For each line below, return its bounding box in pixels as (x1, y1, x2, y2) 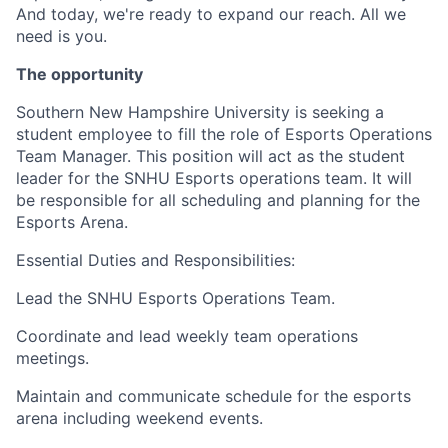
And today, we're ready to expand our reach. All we (16, 3, 406, 24)
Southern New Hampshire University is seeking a (16, 101, 384, 122)
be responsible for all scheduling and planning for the (16, 189, 420, 210)
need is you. (16, 25, 107, 46)
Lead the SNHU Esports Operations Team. (16, 287, 335, 308)
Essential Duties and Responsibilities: (16, 249, 295, 270)
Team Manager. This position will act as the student (16, 145, 405, 166)
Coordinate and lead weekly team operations (16, 325, 358, 346)
